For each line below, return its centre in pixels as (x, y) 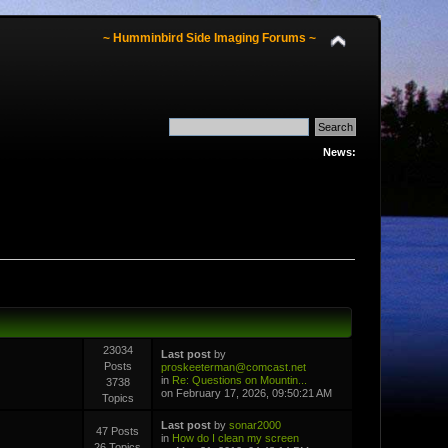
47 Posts (118, 430)
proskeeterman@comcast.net (233, 366)
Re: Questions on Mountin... (239, 379)
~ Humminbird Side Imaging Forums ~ (209, 38)
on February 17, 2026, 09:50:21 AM (246, 392)
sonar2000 (254, 424)
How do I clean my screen (235, 437)
